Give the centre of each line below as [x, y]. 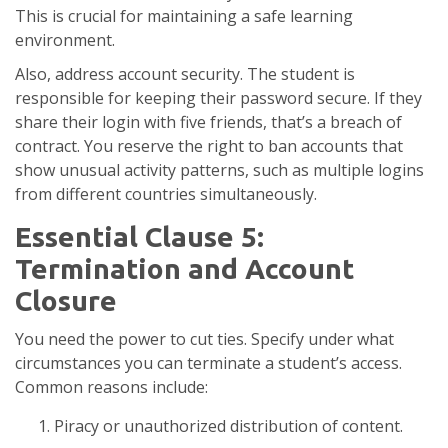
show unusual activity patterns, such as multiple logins [219, 170]
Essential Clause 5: [139, 237]
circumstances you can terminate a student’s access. [208, 363]
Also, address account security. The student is [185, 74]
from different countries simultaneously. [166, 194]
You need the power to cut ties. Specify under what [204, 339]
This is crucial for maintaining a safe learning [184, 16]
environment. [65, 40]
